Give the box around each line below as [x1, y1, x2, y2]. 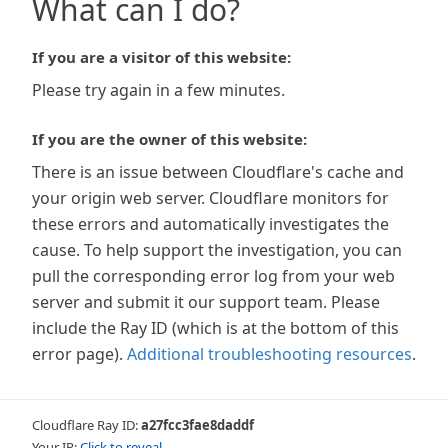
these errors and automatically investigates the [32, 213, 389, 235]
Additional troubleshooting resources [127, 343, 412, 365]
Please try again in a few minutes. [32, 79, 285, 101]
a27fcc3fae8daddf [141, 416, 254, 434]
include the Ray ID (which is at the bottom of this [32, 317, 399, 339]
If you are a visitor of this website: [32, 47, 291, 67]
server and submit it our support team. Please [32, 291, 380, 313]
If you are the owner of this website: [32, 129, 307, 149]
